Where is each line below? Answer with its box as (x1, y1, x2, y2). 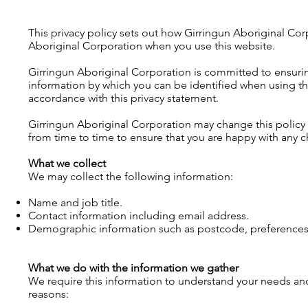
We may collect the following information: (28, 170, 233, 183)
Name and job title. (28, 196, 122, 209)
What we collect (28, 157, 106, 170)
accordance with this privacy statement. (28, 91, 219, 104)
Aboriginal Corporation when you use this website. (28, 39, 275, 52)
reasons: (28, 287, 69, 300)
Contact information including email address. (28, 209, 249, 222)
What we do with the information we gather (28, 261, 239, 274)
